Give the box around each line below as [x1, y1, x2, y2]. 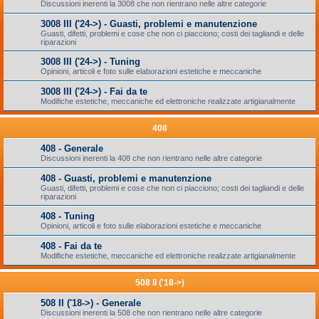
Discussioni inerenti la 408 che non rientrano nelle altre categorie [41, 154, 262, 162]
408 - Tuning [41, 211, 95, 221]
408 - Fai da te [41, 241, 102, 251]
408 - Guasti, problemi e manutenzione [41, 173, 211, 184]
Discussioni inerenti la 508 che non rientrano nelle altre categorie [41, 308, 262, 317]
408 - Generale [41, 143, 103, 154]
